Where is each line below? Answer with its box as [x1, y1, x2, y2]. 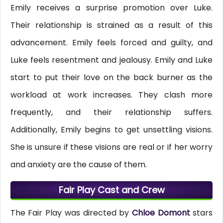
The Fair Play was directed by [10, 207, 132, 219]
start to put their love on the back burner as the [10, 72, 213, 84]
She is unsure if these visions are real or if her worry [10, 141, 213, 153]
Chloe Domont [131, 207, 193, 219]
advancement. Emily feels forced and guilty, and [10, 37, 213, 49]
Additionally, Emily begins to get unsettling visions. [10, 124, 213, 136]
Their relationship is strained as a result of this [10, 19, 213, 31]
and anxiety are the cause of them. [10, 159, 147, 171]
